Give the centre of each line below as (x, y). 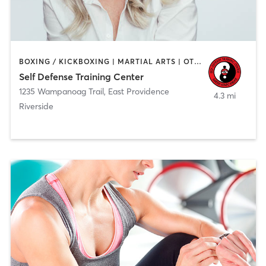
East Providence (138, 92)
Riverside (36, 107)
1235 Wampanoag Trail (61, 92)
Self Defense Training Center (81, 77)
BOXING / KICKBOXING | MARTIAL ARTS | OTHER (197, 61)
